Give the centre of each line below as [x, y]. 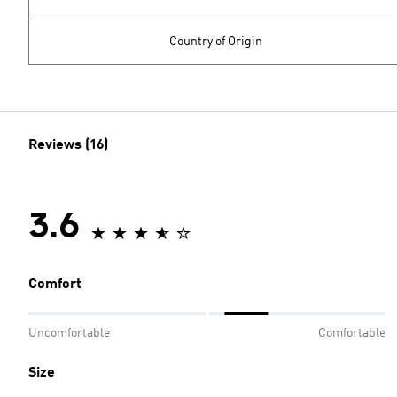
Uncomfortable [69, 333]
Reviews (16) [68, 145]
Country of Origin [216, 42]
